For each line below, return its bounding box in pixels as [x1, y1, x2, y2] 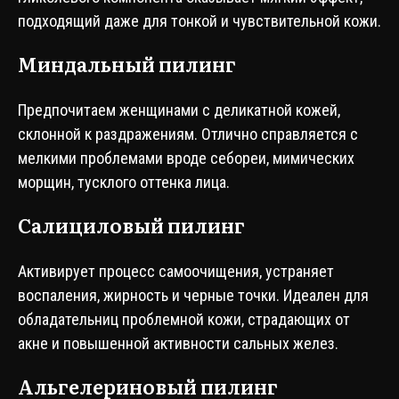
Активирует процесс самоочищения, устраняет [18, 262, 334, 281]
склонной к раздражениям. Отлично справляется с [18, 125, 358, 143]
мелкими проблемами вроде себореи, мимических [18, 149, 354, 167]
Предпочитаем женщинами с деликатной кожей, [18, 101, 340, 119]
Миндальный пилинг [18, 49, 236, 78]
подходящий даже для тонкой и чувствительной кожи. [18, 12, 381, 30]
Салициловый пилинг [18, 210, 245, 240]
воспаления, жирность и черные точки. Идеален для [18, 286, 369, 305]
